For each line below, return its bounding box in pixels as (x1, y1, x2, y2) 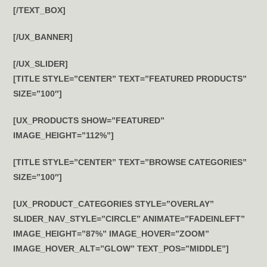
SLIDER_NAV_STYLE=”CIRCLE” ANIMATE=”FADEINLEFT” (13, 214, 246, 223)
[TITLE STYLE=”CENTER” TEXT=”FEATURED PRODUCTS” (13, 74, 247, 83)
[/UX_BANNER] (13, 32, 73, 42)
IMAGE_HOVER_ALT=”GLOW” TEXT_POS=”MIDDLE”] (13, 244, 229, 253)
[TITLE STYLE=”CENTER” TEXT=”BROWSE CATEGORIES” (13, 157, 247, 167)
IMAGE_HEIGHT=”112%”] (13, 131, 114, 140)
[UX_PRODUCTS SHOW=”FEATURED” (13, 116, 165, 125)
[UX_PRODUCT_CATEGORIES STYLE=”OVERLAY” (13, 199, 215, 209)
